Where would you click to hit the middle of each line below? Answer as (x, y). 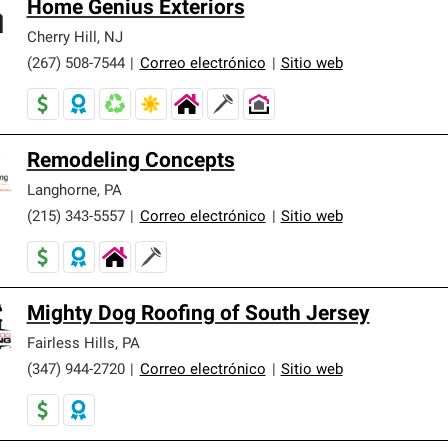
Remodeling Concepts (130, 161)
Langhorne (61, 191)
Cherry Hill (61, 38)
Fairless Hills (70, 344)
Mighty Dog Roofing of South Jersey (198, 314)
